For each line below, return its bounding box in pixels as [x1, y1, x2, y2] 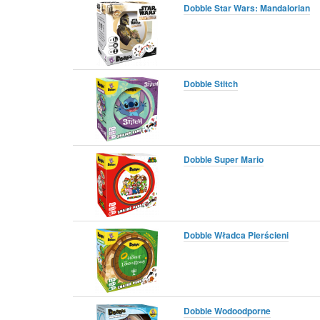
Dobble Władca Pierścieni [184, 228, 289, 241]
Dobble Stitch [184, 76, 238, 90]
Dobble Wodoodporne [184, 304, 271, 317]
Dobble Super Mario [184, 152, 264, 166]
